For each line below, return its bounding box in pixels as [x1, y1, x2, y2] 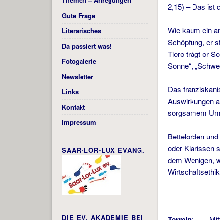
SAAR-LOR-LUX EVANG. [61, 145, 145, 155]
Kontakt [61, 102, 85, 112]
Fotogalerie [61, 56, 96, 66]
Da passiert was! [61, 41, 111, 51]
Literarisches [61, 26, 101, 36]
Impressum [61, 117, 96, 127]
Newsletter [61, 72, 93, 82]
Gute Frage [61, 11, 95, 21]
